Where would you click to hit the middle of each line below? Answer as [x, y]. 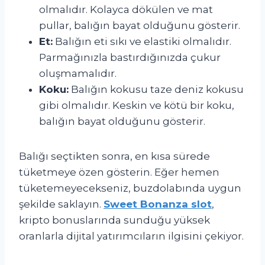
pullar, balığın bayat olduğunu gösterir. [140, 25]
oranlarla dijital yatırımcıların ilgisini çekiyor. [131, 236]
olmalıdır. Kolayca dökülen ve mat [126, 9]
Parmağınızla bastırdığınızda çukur [130, 57]
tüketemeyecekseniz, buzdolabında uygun [130, 188]
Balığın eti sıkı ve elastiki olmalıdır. [142, 41]
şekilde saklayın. [61, 204]
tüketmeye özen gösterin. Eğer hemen [119, 172]
